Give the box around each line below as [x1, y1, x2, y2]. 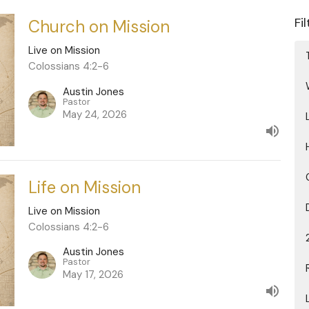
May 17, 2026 [62, 268, 123, 282]
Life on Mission [28, 176, 141, 198]
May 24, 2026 [62, 107, 127, 121]
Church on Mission [28, 16, 170, 37]
